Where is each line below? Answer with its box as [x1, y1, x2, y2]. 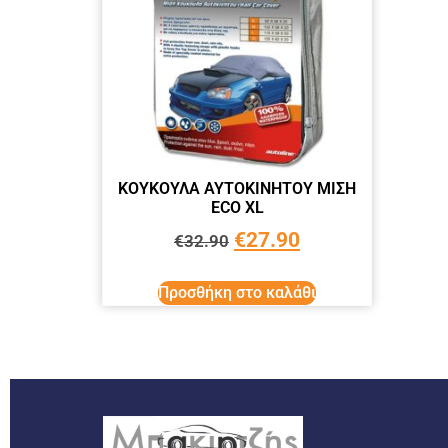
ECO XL [210, 198, 264, 218]
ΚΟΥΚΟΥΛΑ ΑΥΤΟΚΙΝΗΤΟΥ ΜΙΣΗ [118, 179, 356, 199]
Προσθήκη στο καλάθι [158, 282, 316, 302]
